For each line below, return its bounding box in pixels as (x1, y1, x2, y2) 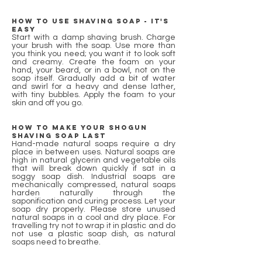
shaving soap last (12, 132, 106, 140)
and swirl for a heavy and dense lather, (12, 82, 175, 91)
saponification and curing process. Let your (12, 197, 175, 205)
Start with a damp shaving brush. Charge (12, 33, 175, 42)
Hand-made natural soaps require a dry (12, 140, 175, 148)
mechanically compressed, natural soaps (12, 181, 175, 189)
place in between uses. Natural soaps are (12, 148, 175, 156)
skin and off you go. (12, 99, 83, 107)
